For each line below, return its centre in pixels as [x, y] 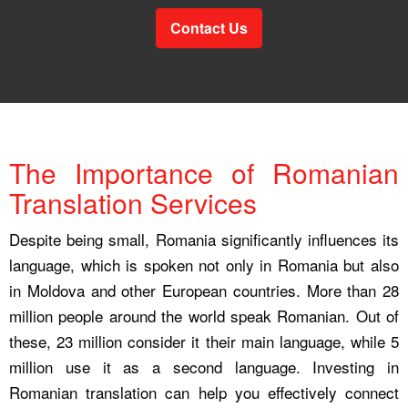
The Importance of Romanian [204, 172]
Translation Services [133, 202]
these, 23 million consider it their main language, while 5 [204, 341]
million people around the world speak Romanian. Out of [204, 315]
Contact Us [209, 27]
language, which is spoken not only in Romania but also [204, 264]
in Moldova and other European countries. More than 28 [204, 290]
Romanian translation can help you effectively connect [204, 392]
